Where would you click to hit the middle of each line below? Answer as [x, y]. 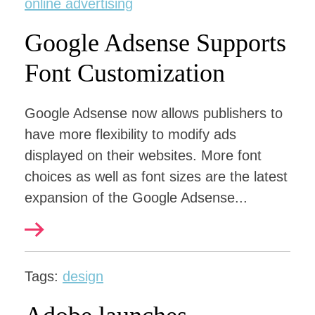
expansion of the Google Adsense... [136, 198]
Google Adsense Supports [155, 43]
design [83, 276]
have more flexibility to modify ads [130, 134]
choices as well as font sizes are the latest [156, 176]
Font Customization [125, 73]
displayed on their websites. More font [143, 155]
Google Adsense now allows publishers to [154, 113]
